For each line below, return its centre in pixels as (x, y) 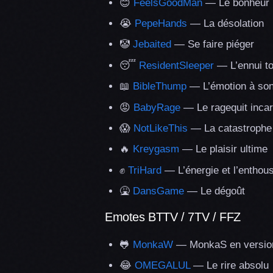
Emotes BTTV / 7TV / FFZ (173, 217)
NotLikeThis (161, 128)
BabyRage (157, 107)
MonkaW (153, 245)
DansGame (158, 191)
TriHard (145, 170)
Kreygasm (156, 149)
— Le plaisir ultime (223, 149)
